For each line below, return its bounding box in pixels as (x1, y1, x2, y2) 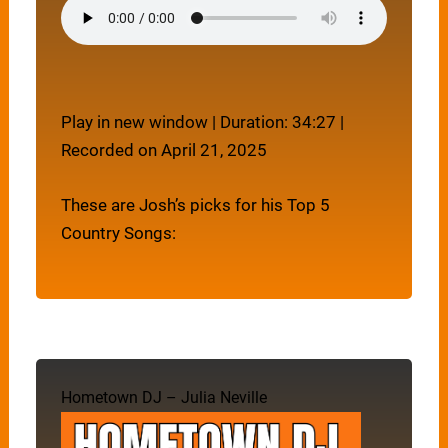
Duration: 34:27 (220, 111, 337, 132)
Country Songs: (61, 222, 177, 243)
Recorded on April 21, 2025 (61, 139, 268, 160)
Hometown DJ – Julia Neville (61, 388, 268, 408)
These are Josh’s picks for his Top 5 (61, 194, 331, 215)
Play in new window (61, 111, 209, 132)
